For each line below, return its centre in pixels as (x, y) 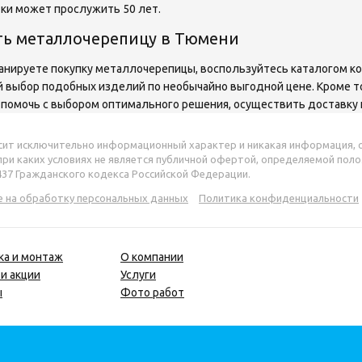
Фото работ (152, 293)
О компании (152, 257)
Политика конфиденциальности (279, 198)
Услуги (138, 275)
